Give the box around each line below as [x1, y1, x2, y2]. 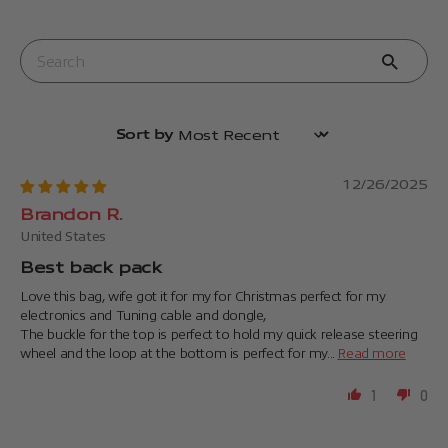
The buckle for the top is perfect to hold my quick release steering [20, 326, 418, 342]
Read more [337, 345, 406, 361]
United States [20, 228, 106, 244]
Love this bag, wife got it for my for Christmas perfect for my [20, 288, 386, 304]
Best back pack [20, 259, 162, 276]
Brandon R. [20, 206, 123, 223]
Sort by [222, 133, 267, 151]
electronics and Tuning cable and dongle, [20, 307, 268, 323]
